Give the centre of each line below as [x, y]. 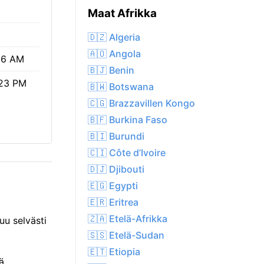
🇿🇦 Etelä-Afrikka [128, 219]
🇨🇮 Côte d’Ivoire [127, 153]
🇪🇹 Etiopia [114, 252]
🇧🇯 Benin [111, 70]
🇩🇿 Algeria [114, 37]
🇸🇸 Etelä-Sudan [126, 235]
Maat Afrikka [122, 14]
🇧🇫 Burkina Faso [128, 120]
